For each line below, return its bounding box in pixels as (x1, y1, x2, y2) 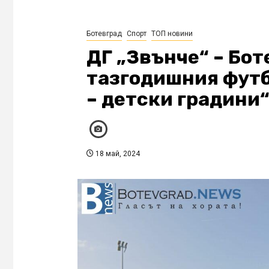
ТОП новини (151, 29, 193, 38)
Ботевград (86, 29, 122, 38)
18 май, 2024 (93, 149, 140, 158)
